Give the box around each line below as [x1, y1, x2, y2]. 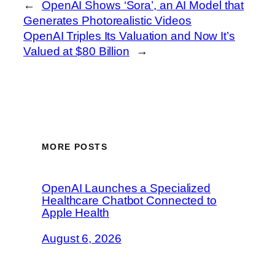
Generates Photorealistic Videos [23, 14, 192, 28]
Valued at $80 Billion [23, 45, 130, 58]
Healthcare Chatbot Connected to [42, 194, 217, 207]
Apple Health [42, 206, 109, 220]
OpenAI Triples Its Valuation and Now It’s [23, 29, 235, 43]
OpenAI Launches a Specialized [42, 182, 211, 195]
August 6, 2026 [42, 231, 122, 245]
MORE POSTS [42, 142, 107, 152]
